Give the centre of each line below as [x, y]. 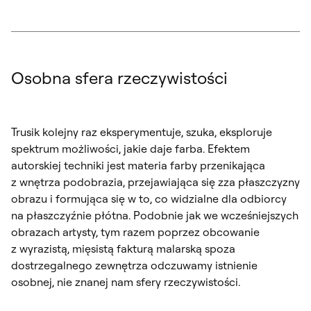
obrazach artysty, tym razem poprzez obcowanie [135, 232]
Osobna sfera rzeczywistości [119, 77]
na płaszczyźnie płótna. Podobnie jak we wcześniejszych [155, 215]
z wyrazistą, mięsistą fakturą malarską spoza [123, 248]
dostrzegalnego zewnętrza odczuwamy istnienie [134, 265]
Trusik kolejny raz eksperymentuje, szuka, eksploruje [142, 132]
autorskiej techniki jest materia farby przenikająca [138, 165]
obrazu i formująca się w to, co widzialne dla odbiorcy [149, 198]
